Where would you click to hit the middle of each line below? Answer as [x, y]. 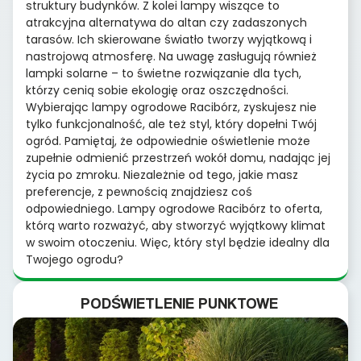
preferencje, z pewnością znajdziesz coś [139, 192]
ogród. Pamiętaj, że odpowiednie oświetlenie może [168, 141]
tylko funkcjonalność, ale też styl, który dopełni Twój [171, 124]
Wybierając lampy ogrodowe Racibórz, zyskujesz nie [171, 108]
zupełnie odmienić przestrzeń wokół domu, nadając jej [178, 158]
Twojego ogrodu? [75, 260]
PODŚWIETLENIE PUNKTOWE [179, 303]
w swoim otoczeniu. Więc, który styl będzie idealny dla [178, 243]
